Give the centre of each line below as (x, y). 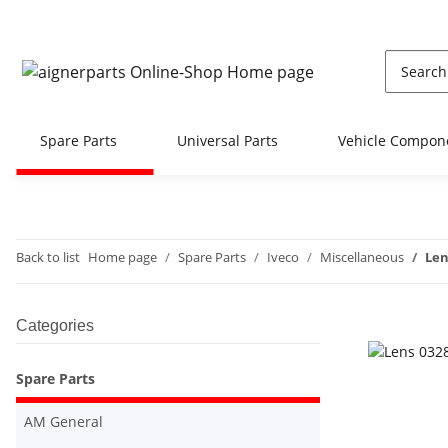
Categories (55, 325)
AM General (63, 421)
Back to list (48, 257)
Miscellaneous (362, 257)
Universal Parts (227, 140)
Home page (122, 257)
